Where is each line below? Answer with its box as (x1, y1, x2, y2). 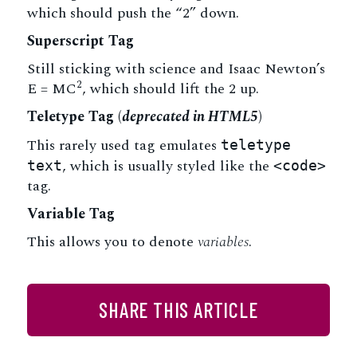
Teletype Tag (26, 106, 118, 127)
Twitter (159, 313, 244, 352)
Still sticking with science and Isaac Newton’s (26, 58, 325, 80)
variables (197, 231, 249, 253)
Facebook (127, 313, 237, 352)
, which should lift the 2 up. (81, 78, 259, 100)
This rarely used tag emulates (26, 135, 221, 156)
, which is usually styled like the (61, 155, 273, 177)
